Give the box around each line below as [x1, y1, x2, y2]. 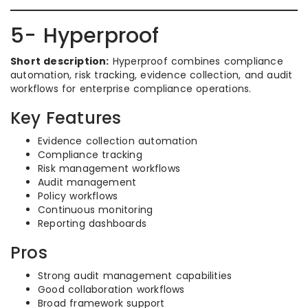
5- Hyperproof [10, 21, 159, 50]
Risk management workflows [38, 162, 180, 175]
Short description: [10, 54, 109, 68]
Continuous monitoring [38, 203, 153, 217]
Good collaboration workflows [38, 283, 185, 296]
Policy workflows [38, 189, 118, 203]
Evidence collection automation [38, 134, 197, 148]
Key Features [10, 107, 122, 129]
